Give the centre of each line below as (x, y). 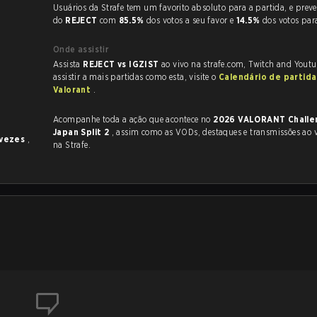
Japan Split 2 (82, 132)
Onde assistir (81, 49)
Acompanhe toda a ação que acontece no (133, 119)
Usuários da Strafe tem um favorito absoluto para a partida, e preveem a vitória (90, 7)
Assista (68, 64)
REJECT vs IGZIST (122, 64)
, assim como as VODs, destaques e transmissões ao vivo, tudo (126, 132)
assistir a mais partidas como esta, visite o (136, 77)
